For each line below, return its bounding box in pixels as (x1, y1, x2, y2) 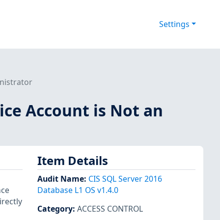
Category (37, 203, 73, 215)
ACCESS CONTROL (77, 203, 143, 215)
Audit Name (37, 173, 84, 185)
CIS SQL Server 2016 (88, 173, 162, 185)
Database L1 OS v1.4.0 (37, 185, 118, 196)
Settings (159, 19, 190, 30)
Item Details (37, 152, 108, 168)
